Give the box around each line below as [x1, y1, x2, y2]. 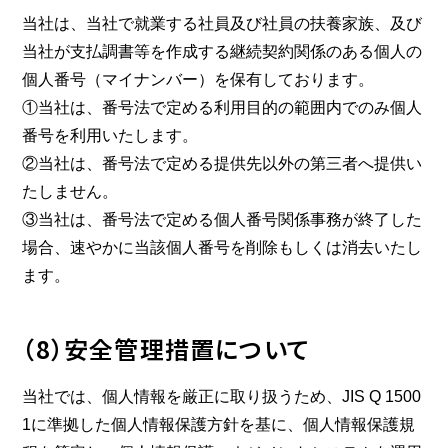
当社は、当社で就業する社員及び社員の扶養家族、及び [22, 15, 423, 32]
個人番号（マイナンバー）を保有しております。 [22, 71, 375, 88]
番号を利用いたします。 [22, 127, 199, 144]
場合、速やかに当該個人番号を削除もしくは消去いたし [22, 239, 423, 256]
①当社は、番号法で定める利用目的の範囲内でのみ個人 [22, 99, 423, 116]
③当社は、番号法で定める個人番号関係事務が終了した [22, 211, 423, 228]
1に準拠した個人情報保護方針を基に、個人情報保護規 [22, 416, 416, 433]
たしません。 [22, 183, 119, 200]
